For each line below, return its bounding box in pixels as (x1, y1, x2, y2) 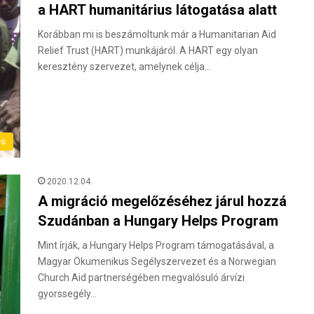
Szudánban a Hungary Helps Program (38, 212, 278, 229)
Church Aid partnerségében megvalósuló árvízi (38, 271, 245, 283)
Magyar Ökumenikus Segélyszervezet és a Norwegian (38, 255, 276, 267)
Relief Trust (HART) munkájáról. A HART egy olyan (38, 45, 258, 56)
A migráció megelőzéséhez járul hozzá (38, 192, 287, 210)
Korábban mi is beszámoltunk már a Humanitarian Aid (38, 29, 276, 40)
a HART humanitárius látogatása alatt (38, 1, 277, 18)
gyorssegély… (38, 287, 97, 299)
